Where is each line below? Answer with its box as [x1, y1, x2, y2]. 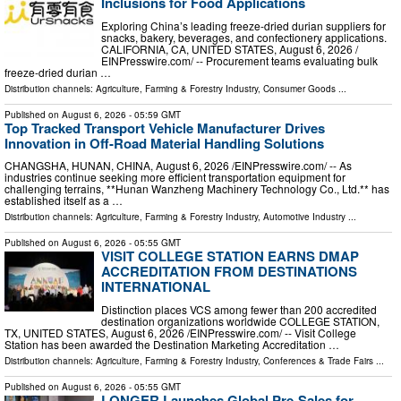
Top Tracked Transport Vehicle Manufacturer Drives [4, 117, 325, 138]
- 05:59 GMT [126, 107, 181, 121]
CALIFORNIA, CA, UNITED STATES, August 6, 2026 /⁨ [101, 40, 358, 56]
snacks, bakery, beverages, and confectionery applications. [101, 29, 387, 45]
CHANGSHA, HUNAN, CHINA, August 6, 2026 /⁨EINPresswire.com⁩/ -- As [4, 158, 352, 174]
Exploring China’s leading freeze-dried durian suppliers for [101, 17, 386, 33]
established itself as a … [4, 192, 123, 209]
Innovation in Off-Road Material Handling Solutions [4, 132, 324, 153]
